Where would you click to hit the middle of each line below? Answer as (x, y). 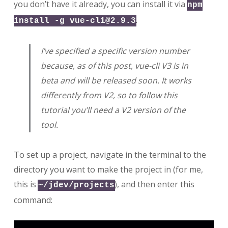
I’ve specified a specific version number (115, 51)
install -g (41, 21)
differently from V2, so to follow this (109, 95)
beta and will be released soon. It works (116, 80)
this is (26, 184)
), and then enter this (154, 184)
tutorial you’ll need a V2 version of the (113, 110)
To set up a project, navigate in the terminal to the (110, 154)
